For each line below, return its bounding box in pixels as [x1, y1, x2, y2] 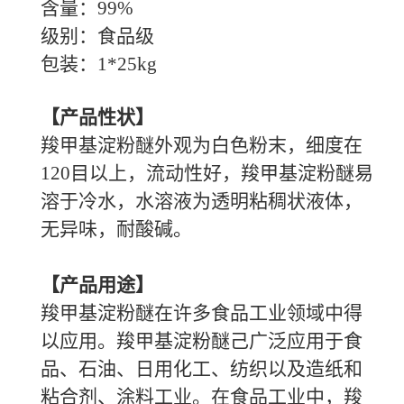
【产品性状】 [41, 106, 154, 128]
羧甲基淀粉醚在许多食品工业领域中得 [41, 302, 363, 324]
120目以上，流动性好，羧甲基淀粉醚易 [41, 162, 373, 184]
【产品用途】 [41, 274, 154, 296]
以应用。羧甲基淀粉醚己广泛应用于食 [41, 330, 363, 352]
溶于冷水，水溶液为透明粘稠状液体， [41, 190, 363, 212]
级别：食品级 [41, 25, 154, 47]
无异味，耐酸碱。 [41, 218, 192, 240]
